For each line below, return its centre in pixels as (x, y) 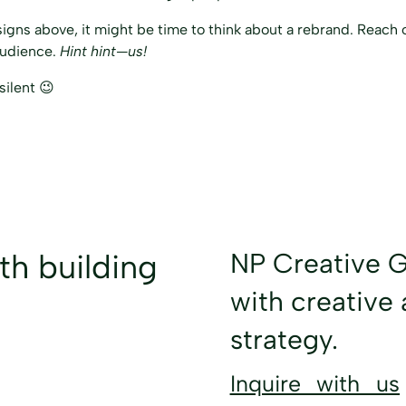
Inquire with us (315, 384)
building (98, 267)
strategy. (284, 340)
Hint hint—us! (104, 51)
